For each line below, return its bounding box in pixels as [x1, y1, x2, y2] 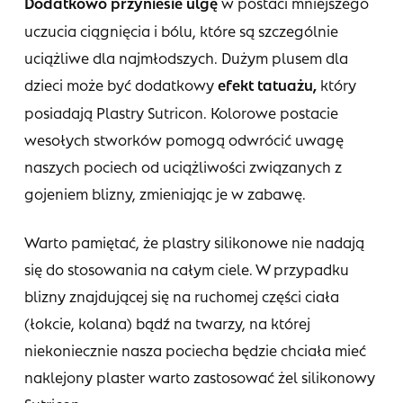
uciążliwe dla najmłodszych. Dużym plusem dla [23, 49, 348, 67]
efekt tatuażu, [217, 76, 317, 95]
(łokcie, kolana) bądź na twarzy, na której [23, 314, 310, 333]
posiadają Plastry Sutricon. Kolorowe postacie [23, 103, 338, 122]
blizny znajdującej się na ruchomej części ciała [23, 287, 339, 306]
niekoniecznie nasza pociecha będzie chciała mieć [23, 341, 366, 360]
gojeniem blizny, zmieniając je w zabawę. [23, 184, 306, 203]
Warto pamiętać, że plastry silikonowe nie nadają [23, 233, 364, 252]
